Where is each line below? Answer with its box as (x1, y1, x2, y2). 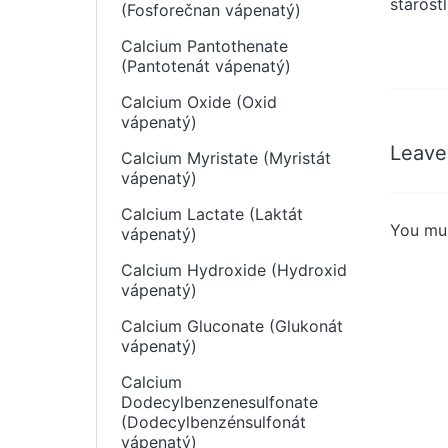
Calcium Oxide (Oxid (121, 92, 277, 112)
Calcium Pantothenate (121, 36, 288, 56)
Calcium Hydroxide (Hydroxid (121, 260, 347, 280)
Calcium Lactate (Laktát (121, 204, 303, 224)
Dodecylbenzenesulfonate (121, 392, 318, 412)
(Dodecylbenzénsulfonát (121, 412, 306, 432)
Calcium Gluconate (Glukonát (121, 316, 343, 336)
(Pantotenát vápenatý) (121, 56, 291, 76)
